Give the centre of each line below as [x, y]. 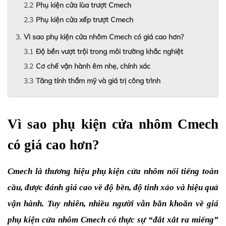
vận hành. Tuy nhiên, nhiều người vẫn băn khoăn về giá [113, 204]
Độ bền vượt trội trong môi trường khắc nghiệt [109, 51]
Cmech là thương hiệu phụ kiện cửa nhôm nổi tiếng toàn [113, 171]
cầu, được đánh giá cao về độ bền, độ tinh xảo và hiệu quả [113, 187]
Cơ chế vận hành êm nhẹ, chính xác [93, 66]
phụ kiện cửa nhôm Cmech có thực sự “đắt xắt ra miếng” [113, 220]
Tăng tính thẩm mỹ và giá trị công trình [98, 81]
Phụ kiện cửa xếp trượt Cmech [84, 20]
